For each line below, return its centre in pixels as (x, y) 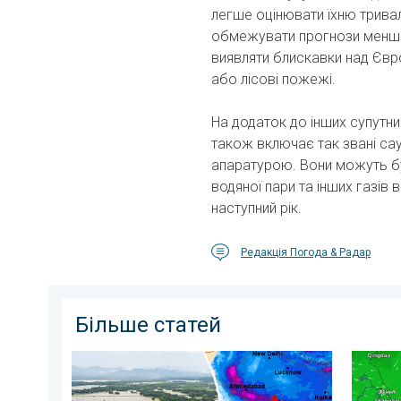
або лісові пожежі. (273, 79)
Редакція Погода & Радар (306, 252)
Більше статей (148, 325)
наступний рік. (256, 208)
